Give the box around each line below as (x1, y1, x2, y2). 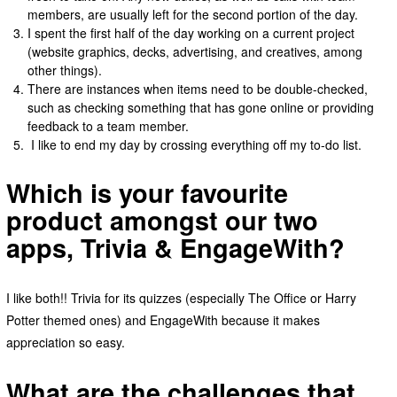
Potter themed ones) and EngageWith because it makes (5, 310, 320, 329)
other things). (27, 60, 106, 79)
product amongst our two (5, 201, 318, 238)
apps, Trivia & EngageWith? (5, 229, 345, 266)
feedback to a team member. (27, 116, 190, 135)
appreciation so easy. (5, 332, 125, 351)
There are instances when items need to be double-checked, (27, 79, 369, 97)
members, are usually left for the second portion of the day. (27, 4, 359, 23)
